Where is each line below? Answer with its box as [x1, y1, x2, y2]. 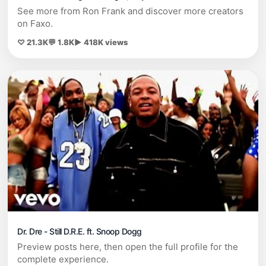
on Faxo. [17, 18, 53, 30]
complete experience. [17, 253, 109, 265]
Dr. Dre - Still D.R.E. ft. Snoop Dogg [17, 226, 142, 236]
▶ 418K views [74, 37, 128, 47]
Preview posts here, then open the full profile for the [17, 240, 238, 252]
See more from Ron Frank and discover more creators [17, 5, 243, 17]
